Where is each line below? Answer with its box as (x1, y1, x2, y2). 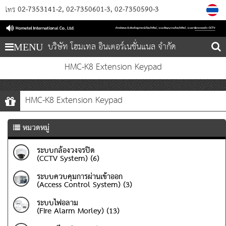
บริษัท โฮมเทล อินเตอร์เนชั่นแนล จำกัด (48, 39, 176, 55)
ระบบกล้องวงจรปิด (37, 143, 95, 158)
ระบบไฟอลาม (37, 196, 78, 210)
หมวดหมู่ (23, 121, 49, 135)
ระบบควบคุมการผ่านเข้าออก (37, 169, 123, 184)
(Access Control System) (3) (37, 178, 132, 192)
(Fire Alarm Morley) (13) (37, 204, 120, 218)
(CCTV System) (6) (37, 151, 99, 166)
